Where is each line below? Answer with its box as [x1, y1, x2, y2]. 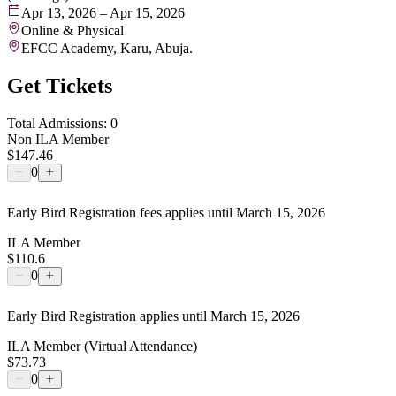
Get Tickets [7, 73, 112, 97]
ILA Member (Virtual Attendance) [7, 338, 197, 354]
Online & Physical [21, 22, 124, 38]
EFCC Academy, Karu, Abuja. [21, 40, 193, 56]
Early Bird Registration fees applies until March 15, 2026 [7, 204, 325, 220]
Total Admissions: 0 [7, 115, 118, 131]
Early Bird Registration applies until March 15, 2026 [7, 308, 300, 324]
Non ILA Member [7, 131, 109, 147]
